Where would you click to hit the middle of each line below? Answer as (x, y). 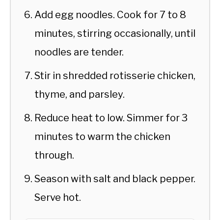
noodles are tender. (79, 52)
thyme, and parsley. (80, 94)
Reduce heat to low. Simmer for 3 (111, 118)
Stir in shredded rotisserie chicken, (115, 75)
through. (54, 155)
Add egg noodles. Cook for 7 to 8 (110, 14)
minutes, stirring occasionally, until (115, 33)
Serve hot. (58, 197)
